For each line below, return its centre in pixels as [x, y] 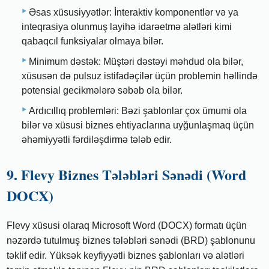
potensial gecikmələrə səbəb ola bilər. [102, 90]
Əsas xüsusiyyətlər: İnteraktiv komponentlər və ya [134, 12]
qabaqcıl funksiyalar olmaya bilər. [92, 41]
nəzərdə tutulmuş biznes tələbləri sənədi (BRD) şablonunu [131, 240]
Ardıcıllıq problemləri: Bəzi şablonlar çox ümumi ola [138, 110]
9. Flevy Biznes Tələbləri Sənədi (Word [127, 174]
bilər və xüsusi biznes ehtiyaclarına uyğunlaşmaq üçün [138, 125]
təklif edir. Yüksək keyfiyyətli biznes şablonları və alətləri [126, 255]
